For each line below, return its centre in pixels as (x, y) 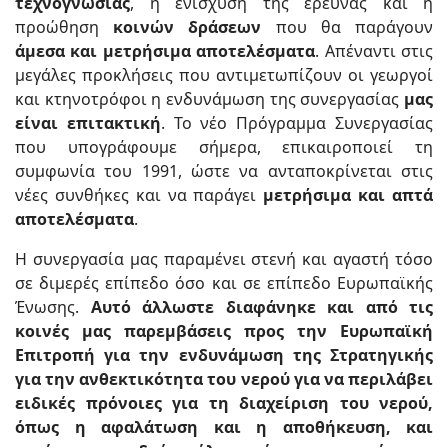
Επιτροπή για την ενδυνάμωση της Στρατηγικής (224, 355)
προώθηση (64, 27)
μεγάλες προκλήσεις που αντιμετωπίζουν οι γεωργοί (224, 75)
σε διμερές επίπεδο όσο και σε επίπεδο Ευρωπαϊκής (224, 283)
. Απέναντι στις (374, 51)
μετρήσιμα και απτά (348, 195)
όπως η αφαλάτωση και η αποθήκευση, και (224, 427)
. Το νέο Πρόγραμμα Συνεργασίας (297, 123)
